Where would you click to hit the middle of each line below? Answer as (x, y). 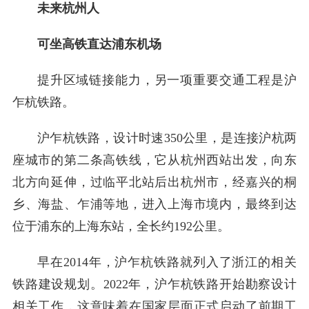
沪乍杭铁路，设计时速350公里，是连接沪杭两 (167, 138)
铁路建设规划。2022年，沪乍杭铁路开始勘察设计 (154, 285)
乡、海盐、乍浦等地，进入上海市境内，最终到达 (154, 205)
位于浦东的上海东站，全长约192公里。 (121, 227)
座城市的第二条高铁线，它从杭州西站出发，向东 (154, 160)
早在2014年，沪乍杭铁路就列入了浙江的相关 (167, 262)
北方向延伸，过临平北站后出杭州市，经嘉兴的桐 (154, 182)
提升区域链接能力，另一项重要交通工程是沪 (167, 80)
